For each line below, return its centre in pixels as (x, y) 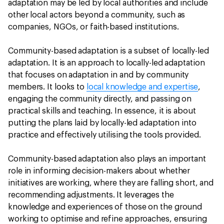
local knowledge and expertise (142, 87)
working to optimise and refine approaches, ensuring (107, 219)
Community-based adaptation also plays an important (107, 159)
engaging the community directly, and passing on (100, 99)
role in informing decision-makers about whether (99, 171)
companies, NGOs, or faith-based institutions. (94, 27)
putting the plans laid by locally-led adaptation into (102, 123)
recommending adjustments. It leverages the (91, 195)
